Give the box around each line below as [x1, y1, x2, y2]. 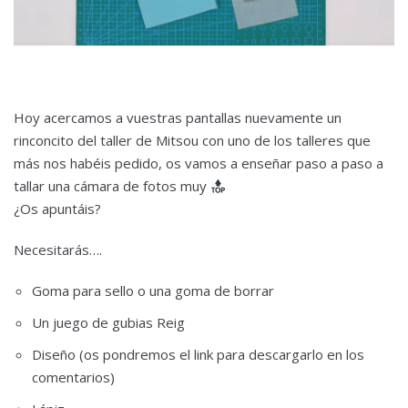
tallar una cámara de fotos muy [14, 177, 210, 196]
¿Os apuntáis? [14, 199, 101, 219]
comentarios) [32, 368, 115, 387]
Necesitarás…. [14, 240, 102, 260]
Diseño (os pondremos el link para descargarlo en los [32, 345, 364, 364]
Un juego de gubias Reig [32, 313, 185, 332]
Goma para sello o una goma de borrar [32, 281, 274, 301]
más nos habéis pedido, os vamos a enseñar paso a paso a [14, 154, 383, 173]
